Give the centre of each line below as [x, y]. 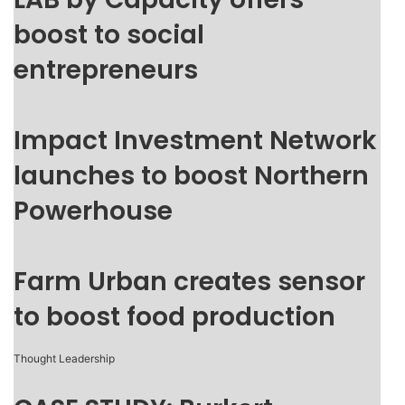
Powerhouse [93, 211]
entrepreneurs [106, 70]
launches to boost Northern [191, 176]
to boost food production [174, 317]
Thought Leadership [64, 358]
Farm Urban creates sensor [189, 282]
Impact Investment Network [195, 141]
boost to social [109, 35]
